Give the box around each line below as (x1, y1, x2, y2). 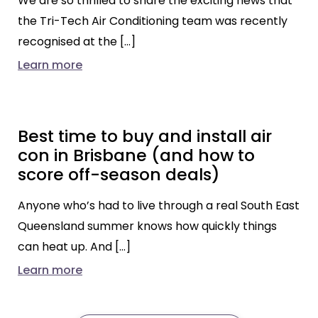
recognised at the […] (18, 33, 136, 50)
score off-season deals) (18, 162, 220, 186)
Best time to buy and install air (18, 124, 272, 148)
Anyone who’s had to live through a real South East (18, 197, 300, 214)
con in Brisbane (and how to (18, 143, 255, 167)
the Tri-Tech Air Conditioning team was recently (18, 12, 287, 29)
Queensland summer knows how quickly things (18, 217, 277, 234)
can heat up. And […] (18, 238, 131, 255)
